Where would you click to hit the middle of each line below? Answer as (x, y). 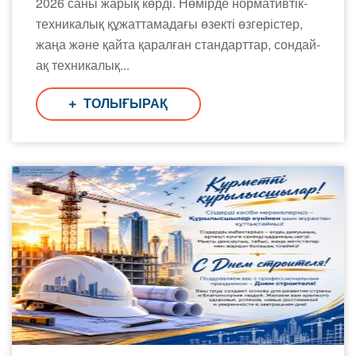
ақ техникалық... (83, 65)
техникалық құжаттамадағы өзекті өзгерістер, (169, 23)
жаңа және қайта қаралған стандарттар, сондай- (178, 44)
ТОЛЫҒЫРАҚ (124, 104)
